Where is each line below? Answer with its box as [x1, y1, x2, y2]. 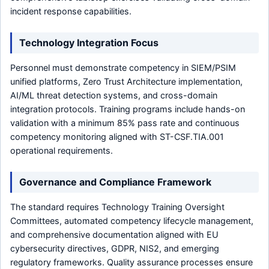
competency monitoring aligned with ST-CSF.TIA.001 [10, 131, 224, 142]
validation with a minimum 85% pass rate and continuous [10, 118, 240, 128]
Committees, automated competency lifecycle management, [10, 216, 253, 226]
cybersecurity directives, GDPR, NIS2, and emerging [10, 243, 219, 254]
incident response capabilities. [10, 6, 131, 17]
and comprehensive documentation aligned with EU [10, 229, 219, 240]
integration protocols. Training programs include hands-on [10, 104, 245, 115]
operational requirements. [10, 145, 113, 156]
